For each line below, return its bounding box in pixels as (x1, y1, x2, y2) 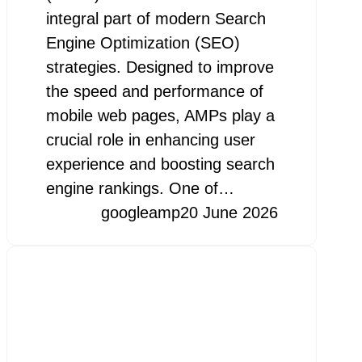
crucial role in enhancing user (45, 131, 255, 149)
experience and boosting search (45, 155, 275, 173)
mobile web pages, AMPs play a (45, 107, 275, 124)
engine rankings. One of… (45, 179, 234, 197)
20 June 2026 (179, 204, 278, 221)
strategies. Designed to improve (45, 58, 274, 76)
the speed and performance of (45, 82, 263, 100)
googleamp (100, 204, 180, 221)
